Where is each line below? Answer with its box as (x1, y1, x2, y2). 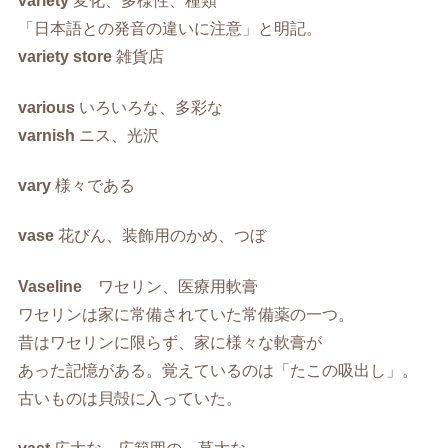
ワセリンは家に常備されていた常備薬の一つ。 (18, 305, 355, 323)
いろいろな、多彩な (75, 98, 224, 116)
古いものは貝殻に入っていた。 (18, 389, 243, 407)
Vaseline (18, 277, 83, 295)
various (18, 98, 76, 116)
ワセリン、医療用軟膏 (82, 277, 259, 295)
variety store (18, 48, 113, 66)
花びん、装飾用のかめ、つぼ (54, 227, 267, 245)
